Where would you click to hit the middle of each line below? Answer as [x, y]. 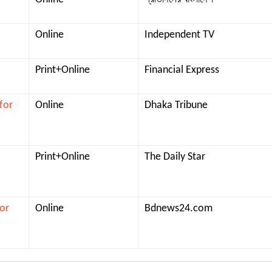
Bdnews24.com [178, 209]
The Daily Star [175, 157]
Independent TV [179, 35]
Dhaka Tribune [176, 105]
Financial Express [182, 70]
